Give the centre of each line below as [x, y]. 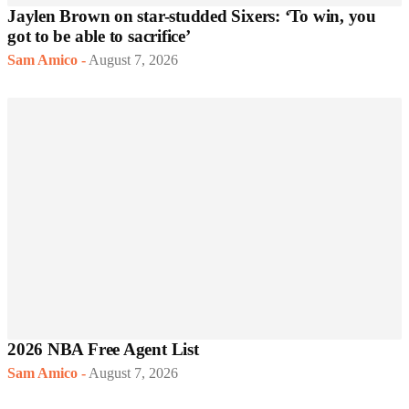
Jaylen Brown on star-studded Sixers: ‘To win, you [192, 16]
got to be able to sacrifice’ [99, 36]
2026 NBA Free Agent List [103, 349]
